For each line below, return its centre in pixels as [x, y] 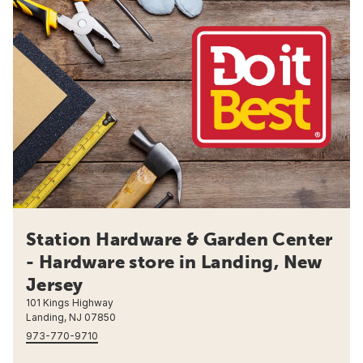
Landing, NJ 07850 [71, 318]
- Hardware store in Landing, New [174, 262]
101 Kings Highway [70, 303]
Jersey [55, 285]
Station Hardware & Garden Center [179, 239]
